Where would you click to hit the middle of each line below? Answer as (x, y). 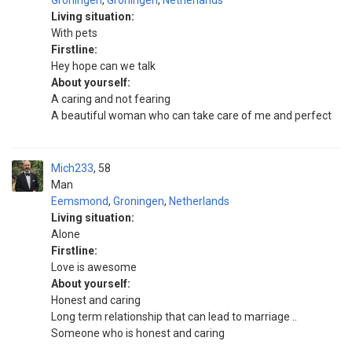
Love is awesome (94, 267)
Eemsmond (80, 201)
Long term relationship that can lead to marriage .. (174, 317)
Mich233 (72, 168)
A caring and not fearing (111, 99)
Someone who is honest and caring (138, 333)
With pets (74, 33)
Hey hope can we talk (103, 66)
